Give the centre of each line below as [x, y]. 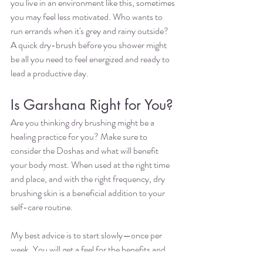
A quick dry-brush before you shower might [90, 45]
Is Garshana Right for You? [92, 105]
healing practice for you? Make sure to [80, 137]
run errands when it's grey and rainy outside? [90, 31]
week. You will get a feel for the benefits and [89, 249]
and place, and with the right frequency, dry [89, 179]
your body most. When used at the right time [91, 165]
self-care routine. [43, 207]
